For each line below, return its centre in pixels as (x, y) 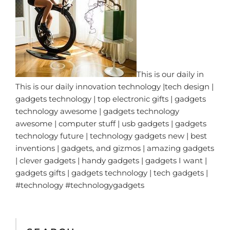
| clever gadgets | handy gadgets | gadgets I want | (111, 160)
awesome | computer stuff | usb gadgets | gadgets (111, 123)
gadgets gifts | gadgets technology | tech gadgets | (112, 172)
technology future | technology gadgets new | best (111, 136)
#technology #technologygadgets (80, 185)
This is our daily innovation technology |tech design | (114, 86)
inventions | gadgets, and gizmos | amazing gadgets (115, 148)
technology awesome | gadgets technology (97, 111)
